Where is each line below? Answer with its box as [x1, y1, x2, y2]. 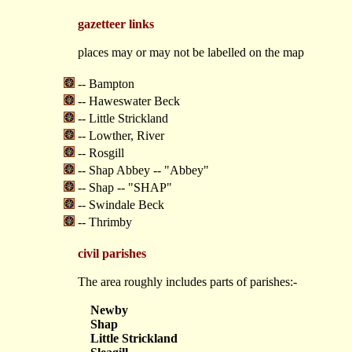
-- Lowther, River [78, 129, 164, 142]
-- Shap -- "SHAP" [78, 181, 172, 194]
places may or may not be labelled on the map [78, 46, 304, 59]
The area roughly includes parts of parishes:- [78, 275, 297, 288]
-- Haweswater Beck [78, 94, 180, 108]
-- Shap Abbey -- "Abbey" [78, 163, 209, 177]
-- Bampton [78, 77, 134, 90]
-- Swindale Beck [78, 198, 164, 211]
